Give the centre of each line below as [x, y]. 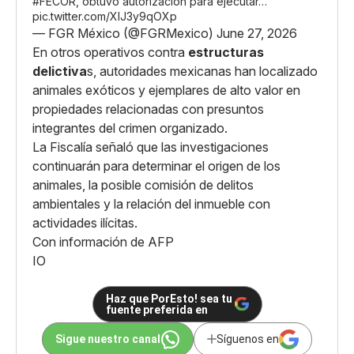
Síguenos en [248, 339]
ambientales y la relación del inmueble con [151, 203]
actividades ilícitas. [85, 222]
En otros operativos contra [110, 52]
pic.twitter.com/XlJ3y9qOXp [105, 16]
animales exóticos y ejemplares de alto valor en [166, 90]
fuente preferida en [156, 309]
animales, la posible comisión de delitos [143, 185]
